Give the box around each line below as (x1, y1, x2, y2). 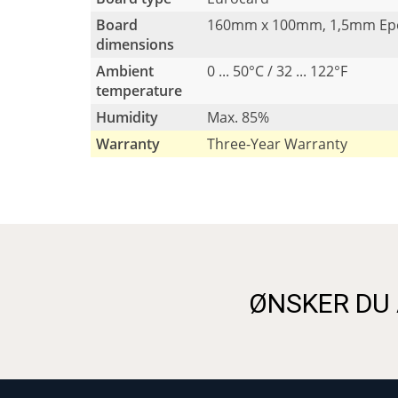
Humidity (96, 107, 158, 128)
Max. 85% (207, 107, 269, 128)
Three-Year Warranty (207, 134, 347, 155)
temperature (96, 81, 182, 101)
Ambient (96, 61, 154, 82)
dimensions (96, 35, 174, 55)
